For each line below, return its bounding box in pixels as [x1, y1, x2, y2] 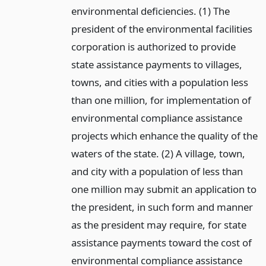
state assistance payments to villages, [71, 58, 242, 72]
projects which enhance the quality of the [71, 129, 258, 143]
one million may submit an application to [71, 182, 256, 197]
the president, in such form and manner [71, 200, 253, 214]
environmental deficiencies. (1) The [71, 4, 230, 18]
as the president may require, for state [71, 218, 246, 232]
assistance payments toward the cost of [71, 236, 252, 250]
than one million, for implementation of [71, 93, 251, 107]
